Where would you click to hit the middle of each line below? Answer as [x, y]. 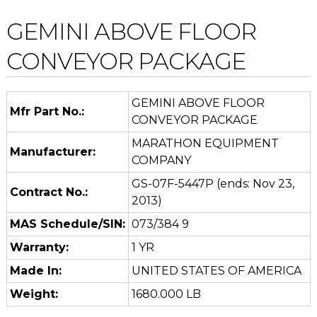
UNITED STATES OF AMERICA [216, 270]
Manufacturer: [52, 151]
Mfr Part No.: [47, 111]
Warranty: [39, 247]
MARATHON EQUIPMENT [205, 143]
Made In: [35, 270]
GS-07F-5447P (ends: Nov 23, [213, 183]
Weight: [34, 294]
